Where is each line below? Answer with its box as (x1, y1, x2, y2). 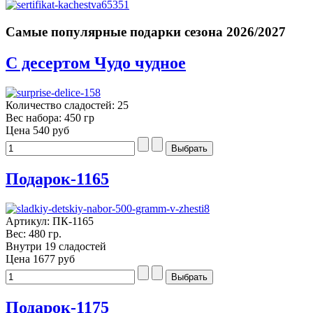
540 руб (33, 124, 69, 136)
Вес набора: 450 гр (6, 111, 94, 124)
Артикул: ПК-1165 (6, 214, 94, 227)
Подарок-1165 (6, 169, 109, 188)
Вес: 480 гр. (6, 227, 61, 240)
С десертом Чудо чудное (6, 53, 186, 72)
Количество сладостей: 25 (6, 99, 129, 111)
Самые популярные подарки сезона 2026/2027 (6, 24, 286, 40)
